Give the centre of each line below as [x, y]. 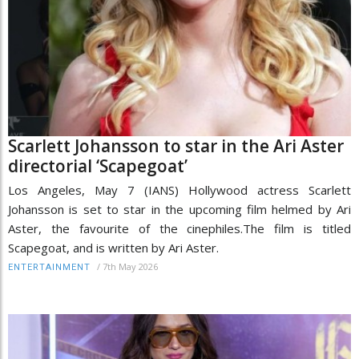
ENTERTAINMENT [49, 267]
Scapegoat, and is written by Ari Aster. [113, 247]
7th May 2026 [130, 266]
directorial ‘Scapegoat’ [98, 165]
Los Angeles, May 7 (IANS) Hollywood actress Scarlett [179, 190]
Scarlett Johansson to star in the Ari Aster [176, 145]
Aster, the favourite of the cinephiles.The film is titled [179, 228]
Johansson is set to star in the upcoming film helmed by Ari [179, 209]
